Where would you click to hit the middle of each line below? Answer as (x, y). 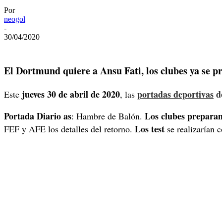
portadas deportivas (175, 94)
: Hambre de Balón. (108, 116)
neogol (15, 19)
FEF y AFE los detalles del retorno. (68, 129)
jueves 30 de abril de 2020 (70, 94)
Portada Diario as (38, 116)
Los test (148, 129)
